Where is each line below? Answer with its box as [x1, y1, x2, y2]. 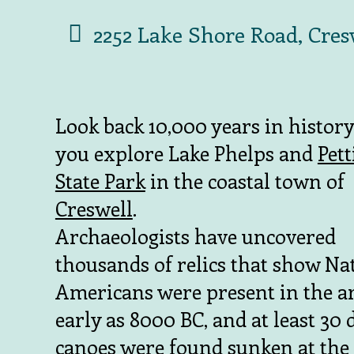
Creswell [55, 194, 133, 222]
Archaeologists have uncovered [55, 221, 336, 250]
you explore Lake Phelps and [55, 138, 318, 167]
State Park [55, 166, 145, 194]
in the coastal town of [145, 166, 345, 194]
